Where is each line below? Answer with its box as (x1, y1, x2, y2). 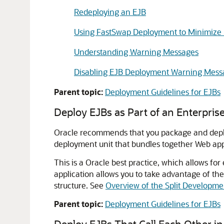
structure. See (54, 180, 105, 190)
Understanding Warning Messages (74, 46, 198, 57)
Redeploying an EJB (74, 6, 146, 17)
